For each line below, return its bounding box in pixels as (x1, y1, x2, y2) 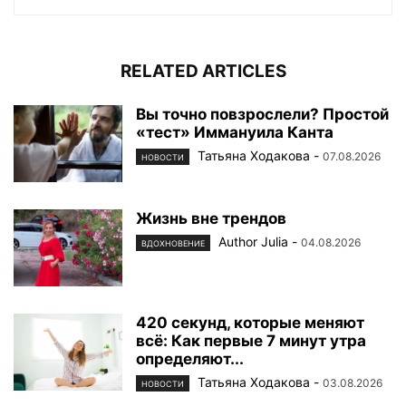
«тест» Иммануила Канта (136, 123, 333, 142)
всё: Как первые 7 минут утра (136, 332, 366, 351)
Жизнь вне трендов (136, 209, 286, 228)
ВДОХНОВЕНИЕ (141, 238, 205, 249)
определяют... (136, 350, 244, 369)
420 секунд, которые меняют (136, 314, 364, 333)
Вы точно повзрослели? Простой (136, 105, 389, 124)
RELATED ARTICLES (120, 61, 286, 82)
